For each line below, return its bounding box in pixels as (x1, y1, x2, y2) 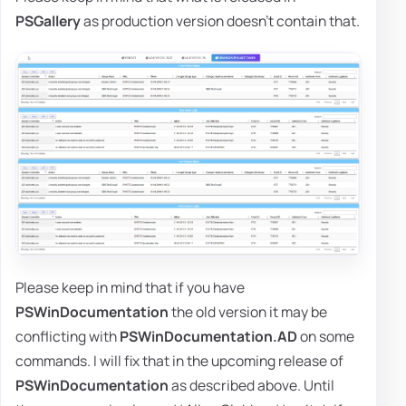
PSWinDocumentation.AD (120, 326, 297, 347)
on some (297, 326, 354, 347)
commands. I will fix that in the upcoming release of (15, 351, 343, 372)
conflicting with (15, 326, 120, 347)
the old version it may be (169, 302, 327, 323)
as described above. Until (169, 375, 334, 396)
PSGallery (15, 10, 81, 31)
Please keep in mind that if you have (15, 277, 245, 298)
